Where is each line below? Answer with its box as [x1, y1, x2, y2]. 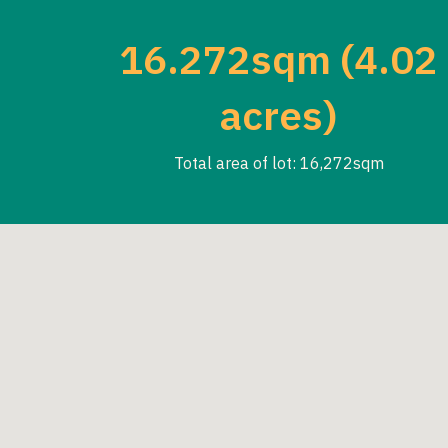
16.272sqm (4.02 [119, 33, 439, 86]
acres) [220, 89, 338, 142]
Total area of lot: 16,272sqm [173, 153, 384, 174]
